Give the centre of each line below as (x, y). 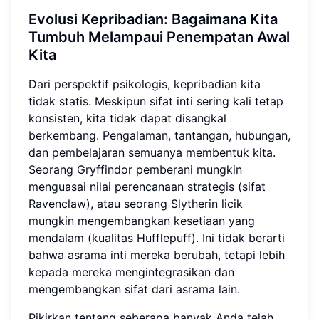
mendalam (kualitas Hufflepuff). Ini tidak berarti (157, 237)
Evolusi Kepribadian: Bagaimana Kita (153, 19)
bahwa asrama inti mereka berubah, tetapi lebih (157, 255)
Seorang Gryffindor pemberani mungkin (135, 169)
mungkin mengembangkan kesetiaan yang (142, 220)
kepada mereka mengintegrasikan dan (131, 272)
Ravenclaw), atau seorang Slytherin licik (136, 203)
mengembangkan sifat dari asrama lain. (134, 289)
